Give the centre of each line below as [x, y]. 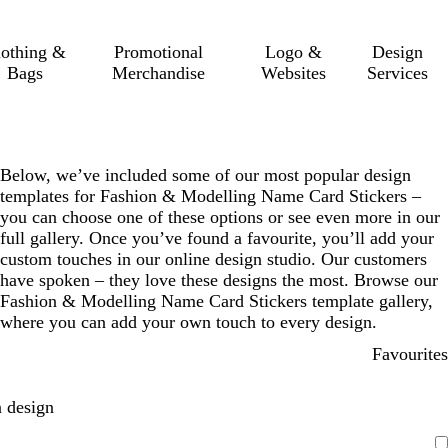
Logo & [293, 52]
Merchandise [158, 73]
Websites [293, 73]
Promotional [158, 52]
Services [398, 73]
